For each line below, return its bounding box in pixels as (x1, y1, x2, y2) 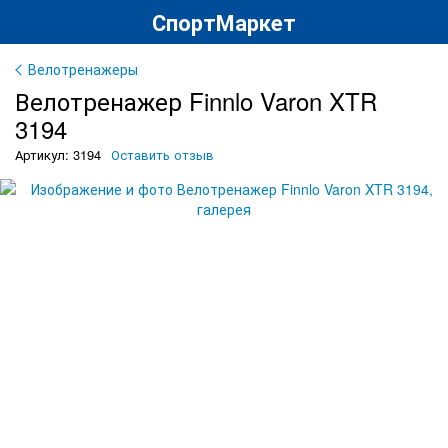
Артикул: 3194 (15, 145, 101, 164)
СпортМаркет (152, 5, 296, 38)
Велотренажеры (28, 59, 138, 79)
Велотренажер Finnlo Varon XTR (15, 83, 377, 118)
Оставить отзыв (111, 145, 214, 164)
